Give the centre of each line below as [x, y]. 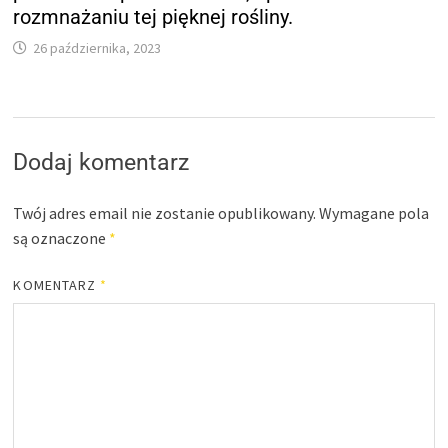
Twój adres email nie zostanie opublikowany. [165, 212]
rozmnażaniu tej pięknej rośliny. [153, 16]
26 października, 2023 [97, 47]
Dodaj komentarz [101, 162]
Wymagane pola [374, 212]
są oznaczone [61, 237]
